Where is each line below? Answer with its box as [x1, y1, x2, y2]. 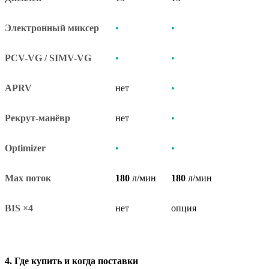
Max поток [5, 172, 51, 183]
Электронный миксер [5, 22, 111, 33]
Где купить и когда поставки [14, 255, 138, 266]
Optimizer [5, 142, 46, 153]
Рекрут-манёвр [5, 112, 70, 123]
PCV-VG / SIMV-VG [5, 52, 91, 63]
